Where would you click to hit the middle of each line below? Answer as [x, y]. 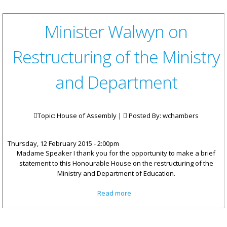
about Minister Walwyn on [179, 193]
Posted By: [145, 116]
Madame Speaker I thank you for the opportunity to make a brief [116, 153]
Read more [115, 193]
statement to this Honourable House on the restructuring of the [116, 163]
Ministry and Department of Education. [116, 174]
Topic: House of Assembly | [80, 116]
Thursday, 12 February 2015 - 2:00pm [63, 144]
